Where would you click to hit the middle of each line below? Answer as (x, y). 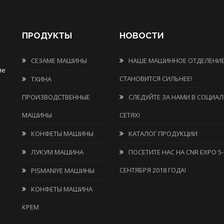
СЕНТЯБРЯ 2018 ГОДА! (153, 170)
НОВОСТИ (142, 35)
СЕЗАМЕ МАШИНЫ (59, 60)
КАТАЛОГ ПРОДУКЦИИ (163, 133)
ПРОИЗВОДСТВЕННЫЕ (56, 97)
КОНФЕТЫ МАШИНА (62, 189)
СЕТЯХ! (130, 115)
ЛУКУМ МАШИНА (57, 152)
